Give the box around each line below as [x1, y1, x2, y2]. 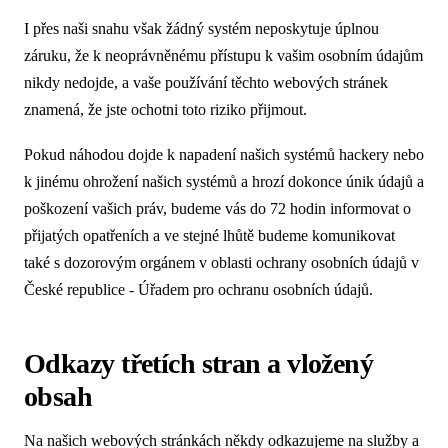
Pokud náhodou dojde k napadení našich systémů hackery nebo [24, 145, 424, 163]
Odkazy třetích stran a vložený [24, 348, 374, 380]
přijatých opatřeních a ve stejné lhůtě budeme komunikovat [24, 226, 395, 244]
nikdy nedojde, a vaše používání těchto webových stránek [24, 73, 388, 91]
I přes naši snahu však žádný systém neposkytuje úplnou [24, 19, 379, 37]
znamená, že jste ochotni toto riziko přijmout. [24, 100, 307, 118]
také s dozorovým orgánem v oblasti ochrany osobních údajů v [24, 253, 419, 271]
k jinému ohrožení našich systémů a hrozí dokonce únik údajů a [24, 172, 424, 190]
